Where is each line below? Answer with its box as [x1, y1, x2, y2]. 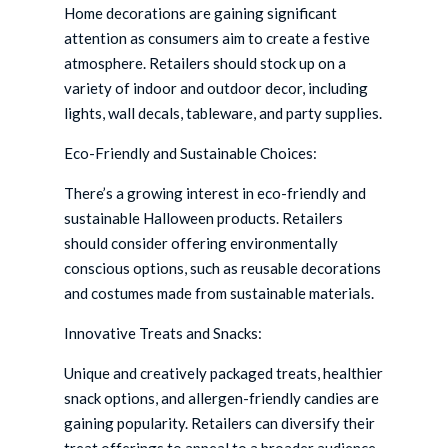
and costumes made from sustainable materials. [64, 284, 375, 303]
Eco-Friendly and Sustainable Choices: [64, 144, 318, 163]
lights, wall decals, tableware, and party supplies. [64, 104, 383, 123]
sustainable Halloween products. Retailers [64, 209, 344, 228]
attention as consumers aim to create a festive [64, 29, 371, 48]
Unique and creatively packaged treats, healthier [64, 364, 384, 383]
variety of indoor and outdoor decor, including [64, 79, 369, 98]
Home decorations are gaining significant [64, 4, 338, 23]
